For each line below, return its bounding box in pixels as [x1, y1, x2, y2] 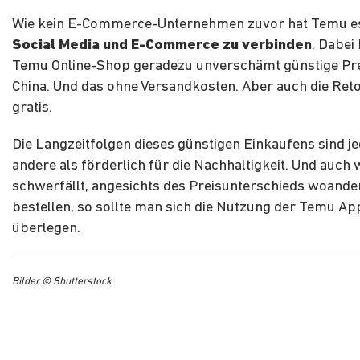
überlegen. [12, 221, 80, 237]
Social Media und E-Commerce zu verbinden [12, 38, 312, 54]
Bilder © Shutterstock [12, 276, 112, 288]
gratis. [12, 100, 52, 117]
